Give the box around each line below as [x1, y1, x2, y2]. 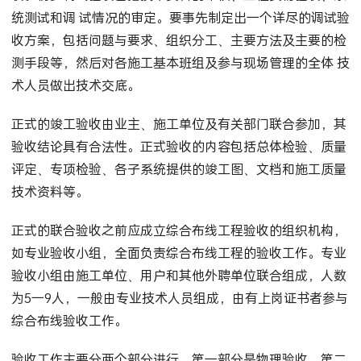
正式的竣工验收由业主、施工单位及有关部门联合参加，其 [10, 114, 346, 134]
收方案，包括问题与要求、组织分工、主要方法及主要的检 [10, 31, 346, 50]
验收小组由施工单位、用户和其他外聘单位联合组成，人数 [10, 266, 346, 285]
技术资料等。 [10, 182, 89, 201]
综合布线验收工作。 [10, 311, 127, 330]
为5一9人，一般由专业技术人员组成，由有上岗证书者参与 [10, 288, 348, 308]
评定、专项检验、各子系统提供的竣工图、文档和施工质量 [10, 160, 346, 179]
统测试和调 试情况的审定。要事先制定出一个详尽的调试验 [10, 8, 350, 27]
